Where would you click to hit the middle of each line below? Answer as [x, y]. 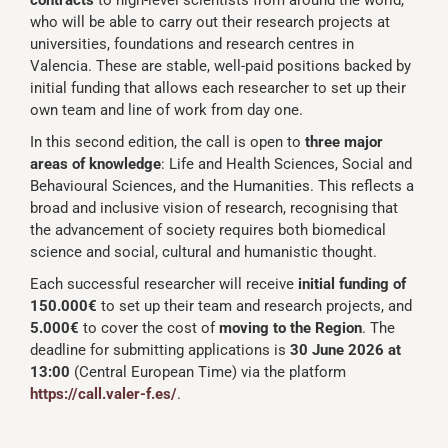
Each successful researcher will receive [164, 284]
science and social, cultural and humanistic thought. [203, 252]
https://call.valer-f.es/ [103, 394]
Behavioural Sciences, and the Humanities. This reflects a [222, 186]
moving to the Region [290, 328]
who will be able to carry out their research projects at [210, 22]
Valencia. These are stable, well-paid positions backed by [220, 66]
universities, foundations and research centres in [192, 44]
